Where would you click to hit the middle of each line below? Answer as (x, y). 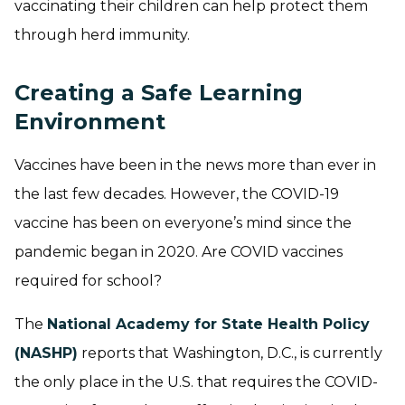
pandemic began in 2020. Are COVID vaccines (179, 251)
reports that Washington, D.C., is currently (230, 353)
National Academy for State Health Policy (208, 324)
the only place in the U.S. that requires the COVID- (196, 381)
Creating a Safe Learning (159, 92)
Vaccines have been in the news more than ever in (195, 165)
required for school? (88, 280)
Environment (90, 121)
